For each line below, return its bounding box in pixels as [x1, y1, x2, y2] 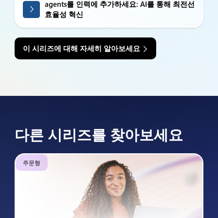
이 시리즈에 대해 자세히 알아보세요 [23, 43, 140, 53]
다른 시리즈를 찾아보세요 [15, 125, 183, 144]
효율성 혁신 [45, 9, 83, 19]
